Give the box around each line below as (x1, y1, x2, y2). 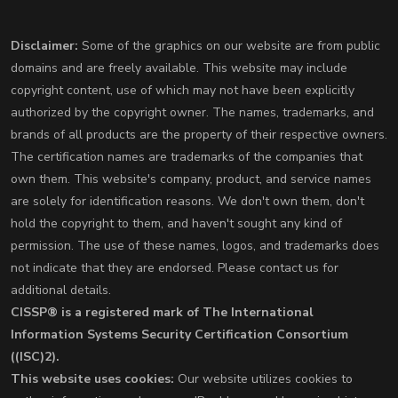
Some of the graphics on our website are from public (78, 37, 380, 55)
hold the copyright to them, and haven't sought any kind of (11, 215, 342, 233)
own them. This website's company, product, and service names (11, 171, 371, 188)
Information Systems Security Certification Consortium (11, 326, 348, 344)
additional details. (11, 282, 111, 299)
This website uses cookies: (11, 370, 174, 388)
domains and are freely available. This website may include (11, 60, 347, 77)
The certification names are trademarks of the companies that (11, 148, 362, 166)
